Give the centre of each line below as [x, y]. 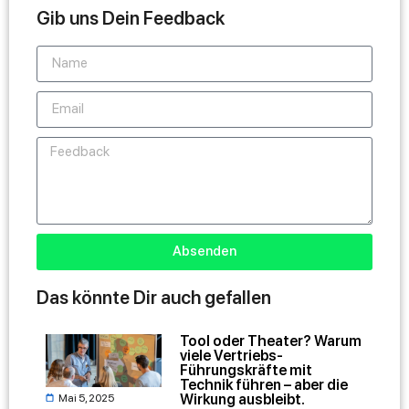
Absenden [204, 252]
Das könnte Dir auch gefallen [154, 297]
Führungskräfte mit [246, 370]
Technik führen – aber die [264, 384]
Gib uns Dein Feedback [131, 18]
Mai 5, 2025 [86, 398]
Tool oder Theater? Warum [271, 341]
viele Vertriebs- [232, 355]
